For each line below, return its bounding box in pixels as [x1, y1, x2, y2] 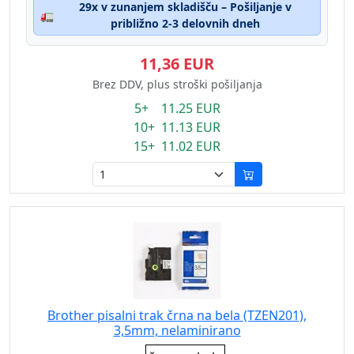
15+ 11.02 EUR [134, 137, 220, 155]
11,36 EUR [140, 53, 214, 74]
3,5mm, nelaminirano [113, 322, 241, 339]
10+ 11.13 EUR [134, 119, 220, 136]
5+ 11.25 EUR [134, 100, 220, 117]
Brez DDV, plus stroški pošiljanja [92, 77, 262, 92]
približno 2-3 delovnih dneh [111, 16, 260, 31]
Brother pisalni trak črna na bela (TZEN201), [47, 307, 307, 324]
